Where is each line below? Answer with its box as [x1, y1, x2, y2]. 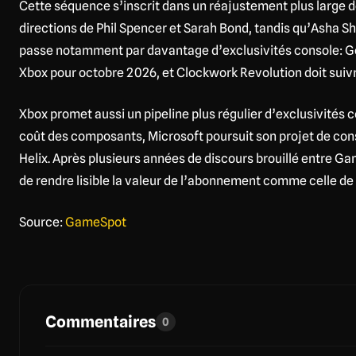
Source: [19, 215, 65, 230]
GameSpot [65, 215, 126, 230]
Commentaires [45, 312, 156, 331]
